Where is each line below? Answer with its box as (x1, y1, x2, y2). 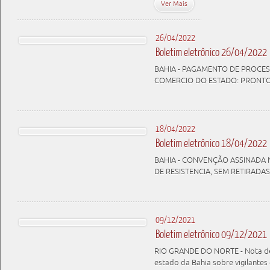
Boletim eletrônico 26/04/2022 (155, 45, 267, 58)
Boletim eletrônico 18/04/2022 (155, 136, 267, 149)
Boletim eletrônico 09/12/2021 (155, 227, 267, 240)
